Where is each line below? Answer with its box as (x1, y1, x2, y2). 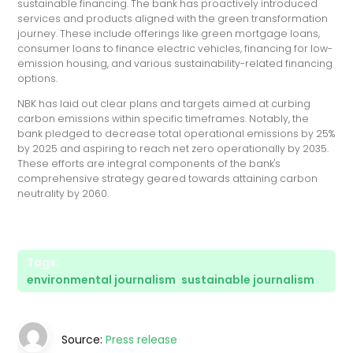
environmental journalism (27, 271, 176, 288)
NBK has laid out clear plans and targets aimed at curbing (17, 96, 311, 110)
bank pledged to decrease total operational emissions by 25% (17, 126, 336, 140)
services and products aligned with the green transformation (17, 12, 329, 26)
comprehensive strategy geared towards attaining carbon (17, 171, 318, 185)
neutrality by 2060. (17, 186, 110, 200)
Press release (106, 331, 178, 347)
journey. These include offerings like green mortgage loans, (17, 27, 321, 41)
